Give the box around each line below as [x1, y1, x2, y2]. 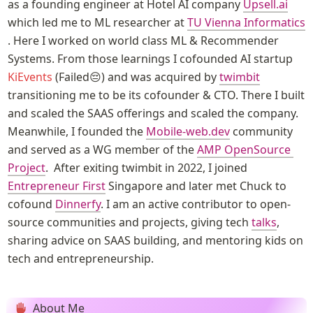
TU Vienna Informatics [187, 14, 305, 30]
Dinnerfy [54, 196, 101, 212]
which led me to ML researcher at [7, 14, 187, 30]
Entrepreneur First [7, 177, 105, 194]
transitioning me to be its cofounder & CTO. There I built [7, 87, 305, 103]
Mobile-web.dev [145, 123, 230, 139]
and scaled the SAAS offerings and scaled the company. [7, 105, 298, 121]
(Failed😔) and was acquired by [52, 68, 219, 85]
